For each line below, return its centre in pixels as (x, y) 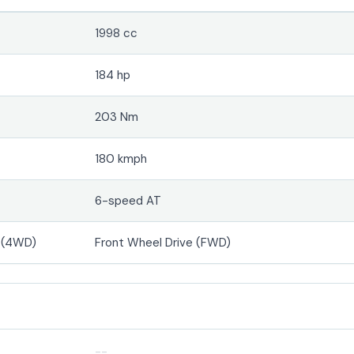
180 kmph (121, 158)
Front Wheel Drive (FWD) (163, 242)
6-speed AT (128, 200)
